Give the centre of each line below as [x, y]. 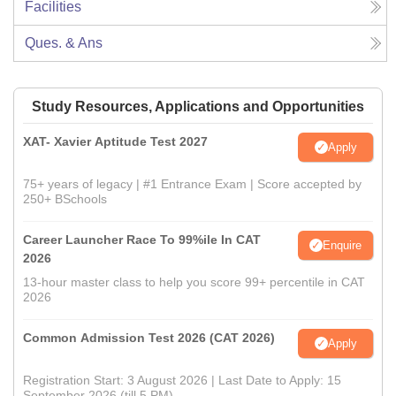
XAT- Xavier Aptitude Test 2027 [115, 142]
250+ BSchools [65, 199]
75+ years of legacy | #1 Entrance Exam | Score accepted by [192, 184]
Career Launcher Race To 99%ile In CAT [142, 240]
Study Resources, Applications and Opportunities [198, 107]
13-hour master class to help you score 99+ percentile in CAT [194, 282]
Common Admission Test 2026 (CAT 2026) [149, 338]
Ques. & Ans [64, 43]
